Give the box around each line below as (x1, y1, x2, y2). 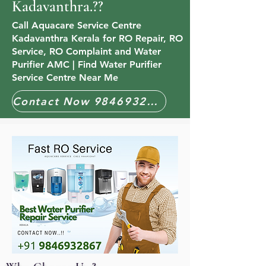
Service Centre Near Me (12, 72, 118, 83)
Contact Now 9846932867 (147, 94, 158, 108)
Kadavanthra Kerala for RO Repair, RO (12, 33, 183, 44)
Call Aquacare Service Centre (12, 20, 141, 31)
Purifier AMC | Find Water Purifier (12, 59, 161, 70)
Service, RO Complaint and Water (12, 46, 161, 57)
